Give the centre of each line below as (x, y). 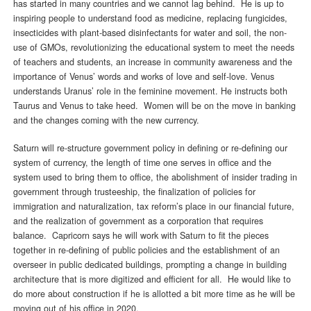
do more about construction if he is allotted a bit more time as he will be (154, 293)
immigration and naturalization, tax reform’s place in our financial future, (153, 206)
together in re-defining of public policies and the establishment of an (146, 250)
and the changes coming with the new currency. (106, 120)
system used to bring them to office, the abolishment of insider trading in (155, 177)
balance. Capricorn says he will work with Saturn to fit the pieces (141, 235)
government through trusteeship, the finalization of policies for (134, 191)
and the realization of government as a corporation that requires (138, 220)
